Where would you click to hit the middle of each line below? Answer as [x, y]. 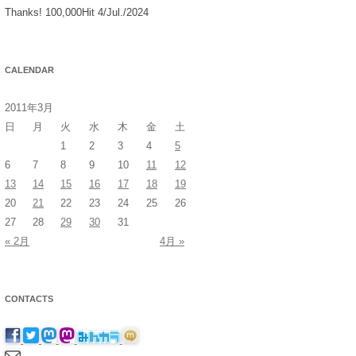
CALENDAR [29, 70]
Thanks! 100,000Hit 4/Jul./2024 [77, 12]
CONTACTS [29, 298]
